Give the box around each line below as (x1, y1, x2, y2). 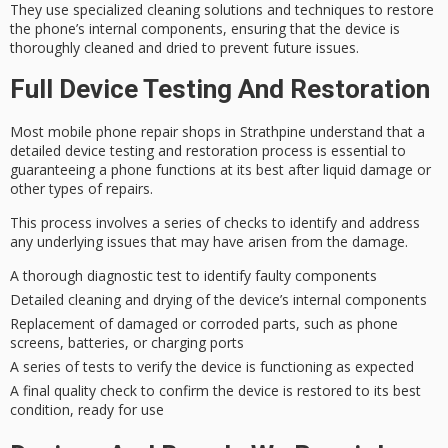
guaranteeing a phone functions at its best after (10, 159, 323, 179)
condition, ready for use (10, 400, 164, 420)
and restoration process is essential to (154, 140, 406, 160)
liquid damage (323, 159, 413, 179)
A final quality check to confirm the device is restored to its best (10, 381, 421, 401)
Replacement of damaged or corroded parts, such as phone (10, 314, 398, 334)
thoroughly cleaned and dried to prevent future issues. (10, 38, 359, 58)
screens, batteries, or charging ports (10, 333, 244, 353)
